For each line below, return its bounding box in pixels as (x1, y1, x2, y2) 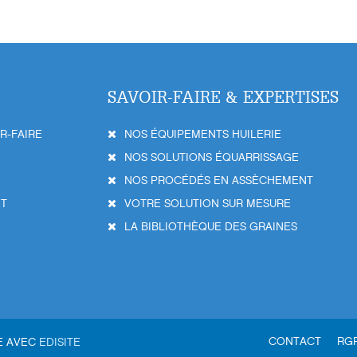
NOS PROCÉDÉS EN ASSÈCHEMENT (124, 174, 313, 187)
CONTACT (269, 335, 321, 348)
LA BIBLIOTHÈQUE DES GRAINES (124, 220, 297, 233)
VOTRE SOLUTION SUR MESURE (124, 197, 291, 210)
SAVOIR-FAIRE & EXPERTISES (108, 87, 339, 107)
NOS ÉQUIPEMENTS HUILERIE (124, 127, 281, 141)
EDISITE (39, 335, 80, 349)
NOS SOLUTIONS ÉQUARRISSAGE (124, 151, 299, 164)
